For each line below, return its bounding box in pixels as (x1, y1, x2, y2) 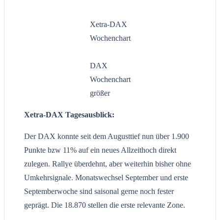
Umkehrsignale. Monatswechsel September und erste (24, 173, 188, 182)
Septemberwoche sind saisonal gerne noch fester (24, 187, 174, 196)
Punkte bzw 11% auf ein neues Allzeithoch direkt (24, 146, 176, 155)
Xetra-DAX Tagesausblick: (24, 110, 114, 119)
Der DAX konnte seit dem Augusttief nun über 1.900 (24, 132, 189, 141)
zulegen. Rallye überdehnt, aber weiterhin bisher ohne (24, 160, 191, 168)
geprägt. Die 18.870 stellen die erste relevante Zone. (24, 201, 185, 210)
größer (89, 89, 110, 98)
